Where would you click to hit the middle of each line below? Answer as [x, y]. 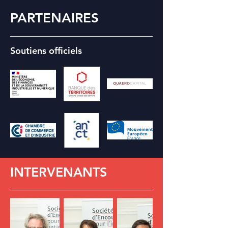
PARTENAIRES [54, 18]
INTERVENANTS [59, 172]
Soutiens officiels [46, 51]
